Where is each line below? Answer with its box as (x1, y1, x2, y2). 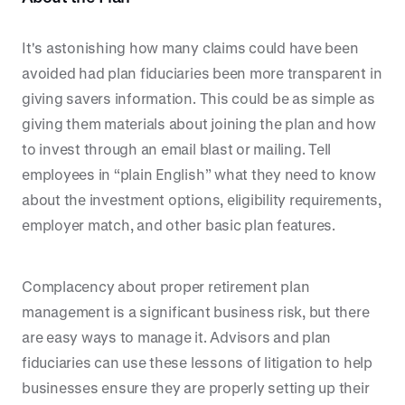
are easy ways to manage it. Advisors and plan (22, 328, 332, 345)
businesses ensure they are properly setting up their (22, 379, 370, 396)
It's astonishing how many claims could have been (22, 39, 359, 56)
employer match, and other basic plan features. (22, 216, 335, 233)
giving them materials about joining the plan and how (22, 115, 376, 132)
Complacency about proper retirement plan (22, 278, 310, 295)
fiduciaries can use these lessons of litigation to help (22, 353, 372, 371)
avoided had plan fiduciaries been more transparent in (22, 64, 382, 81)
